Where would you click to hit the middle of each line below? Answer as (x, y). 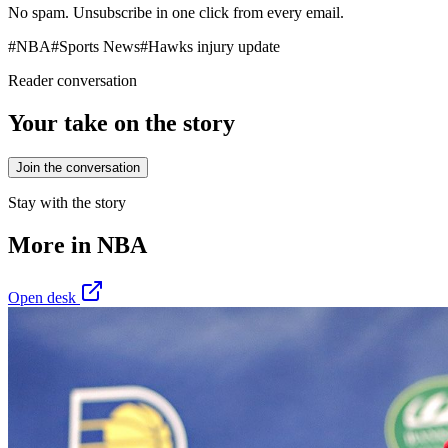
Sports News (99, 47)
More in (52, 244)
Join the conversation (78, 167)
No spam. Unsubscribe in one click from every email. (176, 13)
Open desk (44, 297)
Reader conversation (72, 81)
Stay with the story (67, 202)
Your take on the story (121, 123)
